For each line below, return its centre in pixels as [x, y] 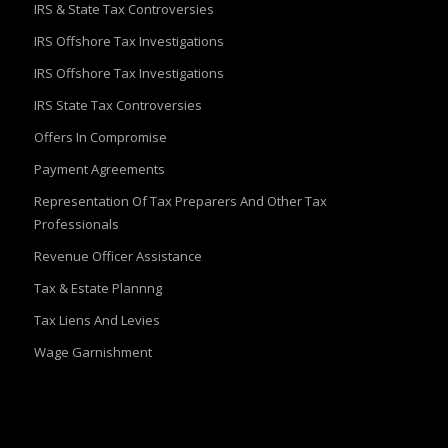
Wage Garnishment [92, 352]
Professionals [76, 224]
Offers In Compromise [100, 137]
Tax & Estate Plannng [97, 288]
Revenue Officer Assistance [117, 256]
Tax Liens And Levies [96, 320]
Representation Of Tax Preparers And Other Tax [180, 201]
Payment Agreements [99, 169]
